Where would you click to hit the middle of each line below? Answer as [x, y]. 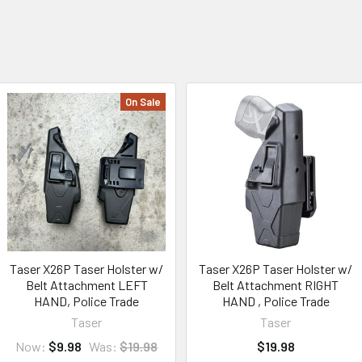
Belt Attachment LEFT [86, 285]
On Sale [143, 102]
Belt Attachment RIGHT [276, 285]
